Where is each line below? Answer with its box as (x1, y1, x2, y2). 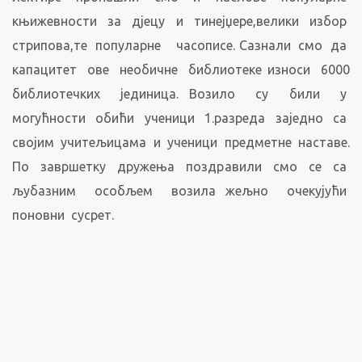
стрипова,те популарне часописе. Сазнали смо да (12, 38, 350, 53)
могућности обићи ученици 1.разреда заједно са (12, 111, 350, 125)
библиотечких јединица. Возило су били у (12, 86, 350, 101)
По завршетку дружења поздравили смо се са (12, 159, 350, 174)
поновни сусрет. (12, 208, 114, 222)
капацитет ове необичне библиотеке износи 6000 (12, 62, 350, 77)
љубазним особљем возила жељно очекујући (12, 183, 350, 198)
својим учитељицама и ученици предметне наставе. (12, 135, 350, 149)
